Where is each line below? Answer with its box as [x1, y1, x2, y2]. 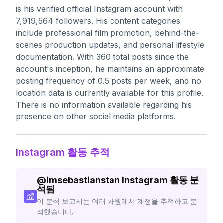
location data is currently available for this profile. [16, 88, 203, 98]
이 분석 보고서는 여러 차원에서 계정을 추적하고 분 [37, 197, 198, 205]
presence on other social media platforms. [16, 111, 176, 121]
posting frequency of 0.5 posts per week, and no [16, 76, 201, 86]
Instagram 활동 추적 [16, 146, 110, 158]
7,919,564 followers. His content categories [16, 16, 180, 26]
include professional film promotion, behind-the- [16, 28, 199, 38]
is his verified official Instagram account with [16, 4, 183, 14]
